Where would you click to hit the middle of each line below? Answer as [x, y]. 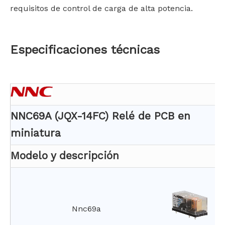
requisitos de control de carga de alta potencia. [101, 8]
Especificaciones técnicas [85, 50]
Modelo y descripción [65, 155]
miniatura [36, 133]
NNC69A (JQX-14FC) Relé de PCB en [100, 116]
